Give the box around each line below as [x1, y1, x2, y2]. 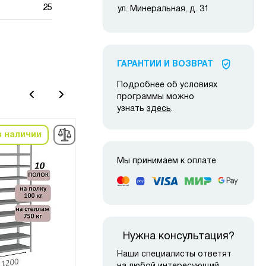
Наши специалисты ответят [117, 250, 232, 258]
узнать [117, 105, 147, 113]
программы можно [117, 93, 194, 102]
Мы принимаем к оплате [117, 157, 216, 166]
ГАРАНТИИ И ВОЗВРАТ [117, 61, 213, 69]
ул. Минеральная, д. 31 [118, 5, 209, 14]
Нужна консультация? [122, 231, 235, 242]
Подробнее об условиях [117, 81, 217, 90]
